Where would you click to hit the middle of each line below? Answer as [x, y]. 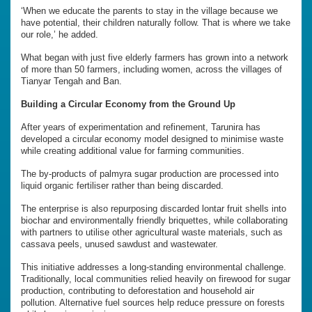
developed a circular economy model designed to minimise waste [152, 139]
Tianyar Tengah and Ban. [71, 81]
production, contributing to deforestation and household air [138, 290]
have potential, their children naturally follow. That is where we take [156, 22]
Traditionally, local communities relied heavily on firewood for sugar [156, 279]
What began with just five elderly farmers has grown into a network [155, 57]
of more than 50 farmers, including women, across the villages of [151, 69]
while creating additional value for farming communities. [133, 150]
